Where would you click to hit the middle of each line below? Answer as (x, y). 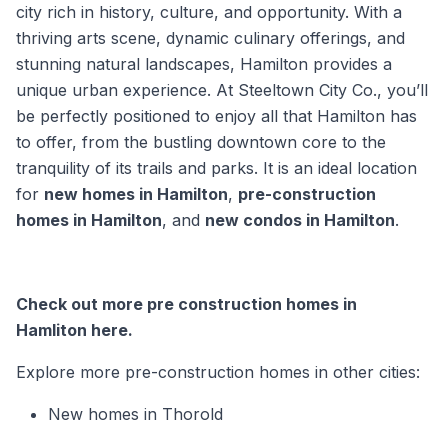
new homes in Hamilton (136, 193)
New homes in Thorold (135, 413)
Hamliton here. (74, 329)
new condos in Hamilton (300, 219)
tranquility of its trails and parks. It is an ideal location (216, 167)
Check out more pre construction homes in (186, 303)
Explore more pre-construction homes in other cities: (218, 371)
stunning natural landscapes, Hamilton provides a (204, 63)
